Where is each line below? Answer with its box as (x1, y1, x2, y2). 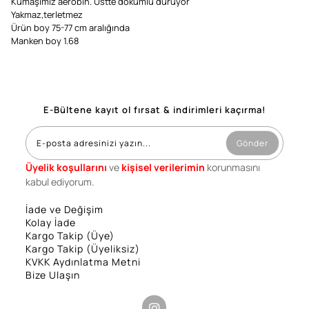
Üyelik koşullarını (25, 161, 107, 175)
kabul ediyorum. (25, 175, 94, 189)
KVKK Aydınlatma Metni (25, 255, 141, 269)
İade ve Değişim (25, 203, 103, 217)
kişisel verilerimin (121, 161, 205, 175)
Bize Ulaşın (25, 268, 80, 282)
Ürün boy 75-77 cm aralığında (11, 21, 130, 34)
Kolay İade (25, 216, 76, 230)
